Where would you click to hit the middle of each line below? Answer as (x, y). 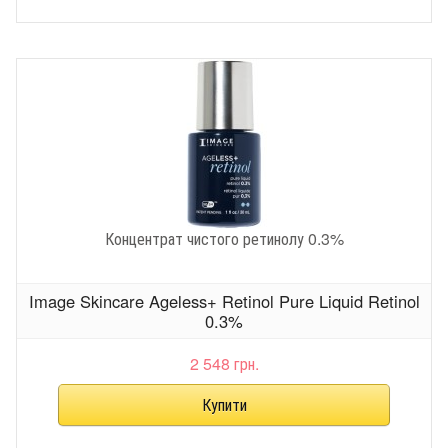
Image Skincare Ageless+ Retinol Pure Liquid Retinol (224, 301)
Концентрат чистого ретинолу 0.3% (224, 238)
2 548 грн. (224, 363)
